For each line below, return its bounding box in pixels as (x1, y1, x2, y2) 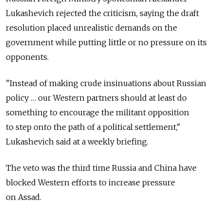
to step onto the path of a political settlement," (6, 122, 181, 132)
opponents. (6, 52, 49, 62)
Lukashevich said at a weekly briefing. (6, 137, 148, 147)
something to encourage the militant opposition (6, 108, 189, 118)
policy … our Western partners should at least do (6, 93, 187, 103)
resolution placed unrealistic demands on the (6, 23, 177, 33)
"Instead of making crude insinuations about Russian (6, 78, 206, 89)
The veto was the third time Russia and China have (6, 163, 197, 173)
